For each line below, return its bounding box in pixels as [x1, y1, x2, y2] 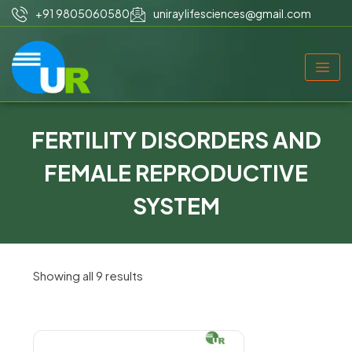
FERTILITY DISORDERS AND [31, 126, 321, 153]
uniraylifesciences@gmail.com [153, 6, 311, 20]
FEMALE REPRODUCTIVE [44, 159, 308, 186]
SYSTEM [132, 192, 220, 219]
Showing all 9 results [33, 268, 144, 283]
